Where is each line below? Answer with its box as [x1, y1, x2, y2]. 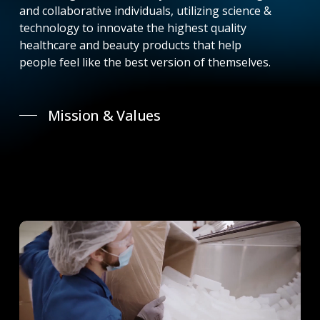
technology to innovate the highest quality [19, 19, 246, 36]
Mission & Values [47, 105, 161, 125]
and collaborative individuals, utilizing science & [19, 2, 271, 19]
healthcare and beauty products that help [19, 36, 241, 53]
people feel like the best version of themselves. [19, 54, 271, 70]
